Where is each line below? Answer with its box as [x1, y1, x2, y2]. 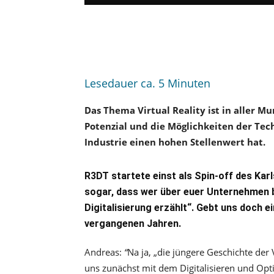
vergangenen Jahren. [84, 218, 181, 229]
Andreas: [84, 246, 122, 258]
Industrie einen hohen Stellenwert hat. [84, 136, 265, 148]
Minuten [168, 76, 210, 91]
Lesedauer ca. [84, 76, 155, 91]
